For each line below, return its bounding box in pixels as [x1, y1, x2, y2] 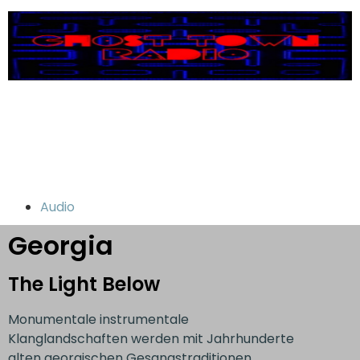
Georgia [8, 227, 113, 264]
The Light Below [8, 270, 160, 297]
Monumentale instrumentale [8, 309, 189, 329]
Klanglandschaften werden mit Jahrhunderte [8, 329, 294, 348]
